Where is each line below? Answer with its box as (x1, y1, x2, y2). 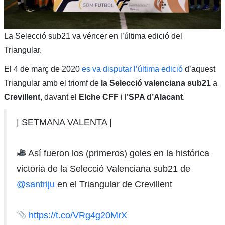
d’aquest (182, 64, 215, 73)
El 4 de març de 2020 (4, 64, 82, 73)
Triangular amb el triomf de (4, 78, 101, 87)
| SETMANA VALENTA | (16, 117, 112, 127)
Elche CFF (78, 92, 119, 101)
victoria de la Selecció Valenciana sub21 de (16, 163, 190, 174)
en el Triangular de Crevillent (54, 179, 172, 189)
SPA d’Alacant (128, 92, 183, 101)
